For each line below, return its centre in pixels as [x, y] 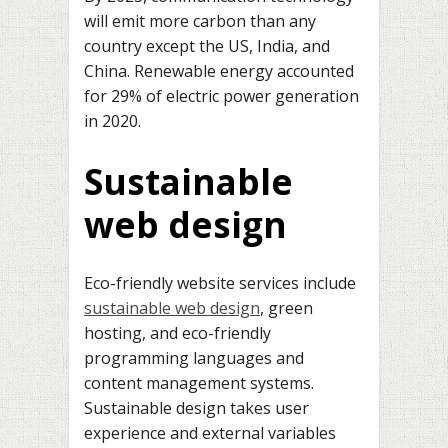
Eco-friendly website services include [220, 283]
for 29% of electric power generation [221, 96]
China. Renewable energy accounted [219, 71]
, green [286, 308]
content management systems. [199, 383]
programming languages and [194, 358]
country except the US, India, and [207, 46]
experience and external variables [210, 433]
